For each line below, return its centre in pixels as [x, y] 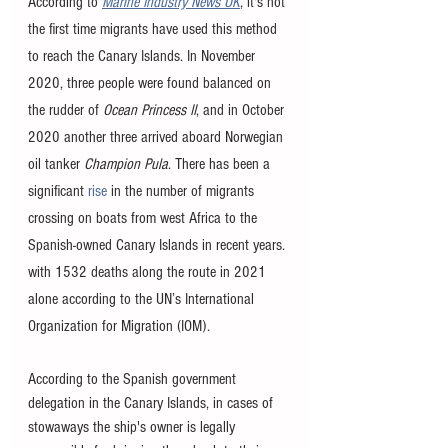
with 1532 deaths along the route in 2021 [149, 272]
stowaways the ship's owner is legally [133, 427]
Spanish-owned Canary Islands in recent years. [158, 245]
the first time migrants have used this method [154, 29]
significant [58, 191]
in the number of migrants [182, 191]
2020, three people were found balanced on [151, 83]
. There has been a [221, 164]
